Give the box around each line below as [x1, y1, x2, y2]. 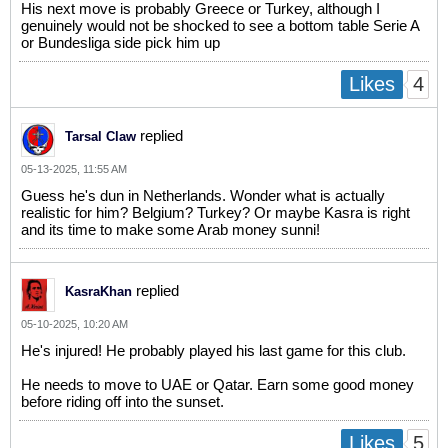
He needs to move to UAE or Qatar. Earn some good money [21, 376, 414, 394]
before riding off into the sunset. [21, 393, 224, 411]
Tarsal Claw [65, 129, 136, 145]
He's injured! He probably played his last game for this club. [21, 342, 406, 360]
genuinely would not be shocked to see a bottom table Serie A [21, 17, 419, 34]
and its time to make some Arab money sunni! [21, 221, 320, 239]
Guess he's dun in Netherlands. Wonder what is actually [21, 187, 385, 205]
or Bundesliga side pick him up [21, 34, 220, 51]
